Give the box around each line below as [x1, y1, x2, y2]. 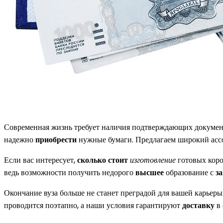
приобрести [35, 133, 77, 145]
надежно [4, 133, 35, 145]
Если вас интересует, [4, 154, 77, 166]
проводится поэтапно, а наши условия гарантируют [4, 199, 182, 211]
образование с [164, 166, 216, 178]
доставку [182, 199, 215, 211]
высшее [135, 166, 164, 178]
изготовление [130, 154, 176, 166]
